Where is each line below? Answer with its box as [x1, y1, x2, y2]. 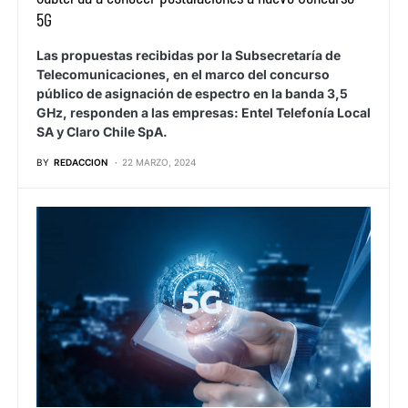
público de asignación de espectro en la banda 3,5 [36, 85, 348, 101]
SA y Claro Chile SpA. [36, 123, 168, 139]
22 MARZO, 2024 [122, 156, 196, 168]
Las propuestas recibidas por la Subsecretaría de [36, 46, 341, 63]
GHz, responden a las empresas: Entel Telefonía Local [36, 104, 371, 120]
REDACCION [54, 156, 107, 168]
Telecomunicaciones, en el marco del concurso [36, 66, 330, 82]
